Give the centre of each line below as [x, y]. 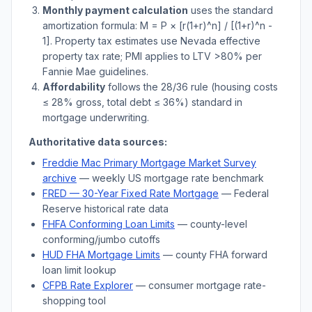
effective [239, 41]
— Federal [244, 193]
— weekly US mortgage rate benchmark [170, 178]
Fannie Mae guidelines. [95, 71]
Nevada [198, 41]
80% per [241, 56]
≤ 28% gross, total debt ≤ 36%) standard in [142, 102]
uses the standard [231, 10]
